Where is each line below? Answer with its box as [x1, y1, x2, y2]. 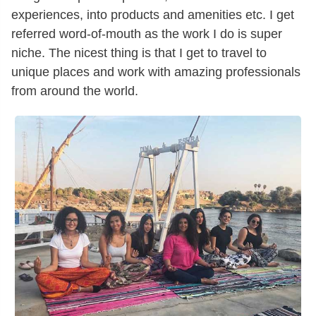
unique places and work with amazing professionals [11, 64, 300, 79]
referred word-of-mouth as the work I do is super [11, 26, 282, 41]
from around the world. [11, 83, 138, 98]
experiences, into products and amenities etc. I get [11, 7, 294, 22]
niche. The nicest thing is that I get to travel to [11, 45, 267, 60]
